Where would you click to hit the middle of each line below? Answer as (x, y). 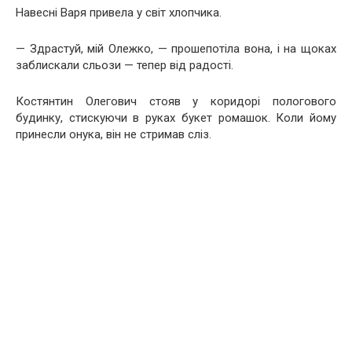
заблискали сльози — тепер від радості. (125, 65)
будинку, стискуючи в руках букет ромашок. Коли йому (176, 118)
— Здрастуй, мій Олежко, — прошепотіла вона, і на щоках (176, 49)
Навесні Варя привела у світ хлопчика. (119, 13)
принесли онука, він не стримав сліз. (114, 134)
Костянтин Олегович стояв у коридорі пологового (176, 101)
